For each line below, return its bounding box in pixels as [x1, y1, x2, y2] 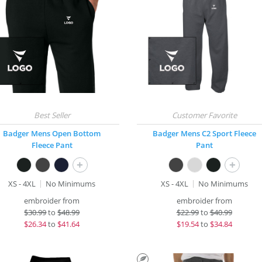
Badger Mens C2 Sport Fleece [152, 128, 256, 139]
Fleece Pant [31, 140, 73, 150]
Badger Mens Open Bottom [3, 128, 101, 139]
